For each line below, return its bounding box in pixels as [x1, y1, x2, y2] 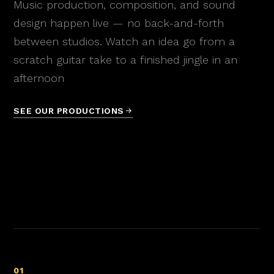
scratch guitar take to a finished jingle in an [13, 53, 238, 66]
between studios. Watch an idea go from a [13, 34, 235, 48]
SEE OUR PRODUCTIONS [13, 105, 125, 116]
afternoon [13, 71, 65, 84]
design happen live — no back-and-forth [13, 16, 224, 29]
